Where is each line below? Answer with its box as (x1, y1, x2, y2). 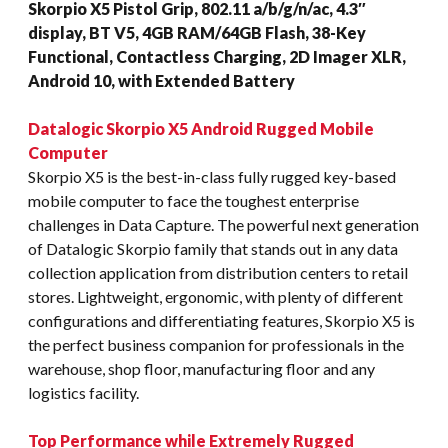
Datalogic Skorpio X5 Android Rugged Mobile (28, 118, 374, 138)
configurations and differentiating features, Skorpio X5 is (28, 310, 415, 330)
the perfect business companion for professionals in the (28, 334, 404, 354)
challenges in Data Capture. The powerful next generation (28, 214, 419, 234)
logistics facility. (28, 382, 139, 402)
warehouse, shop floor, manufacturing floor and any (28, 358, 375, 378)
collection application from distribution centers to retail (28, 262, 408, 282)
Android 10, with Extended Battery (28, 70, 295, 90)
